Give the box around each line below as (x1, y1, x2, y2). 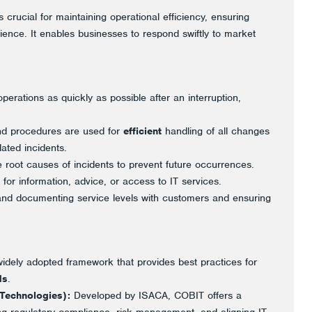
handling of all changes (162, 125, 270, 137)
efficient (123, 125, 162, 137)
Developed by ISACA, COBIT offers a (70, 289, 242, 302)
